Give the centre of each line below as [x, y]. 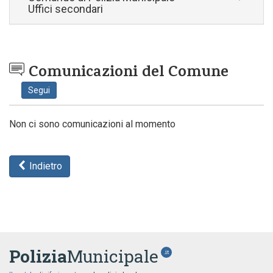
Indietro [44, 166]
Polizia [38, 256]
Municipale [113, 256]
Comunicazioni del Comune [126, 73]
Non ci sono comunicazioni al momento [92, 124]
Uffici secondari [66, 9]
